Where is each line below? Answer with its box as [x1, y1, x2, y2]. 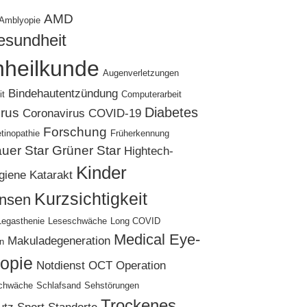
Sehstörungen [84, 280, 139, 291]
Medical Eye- [113, 231, 200, 248]
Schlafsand [36, 280, 81, 291]
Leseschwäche [47, 216, 107, 226]
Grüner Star [51, 143, 121, 158]
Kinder [75, 162, 127, 183]
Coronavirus [22, 107, 85, 119]
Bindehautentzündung [8, 87, 118, 99]
